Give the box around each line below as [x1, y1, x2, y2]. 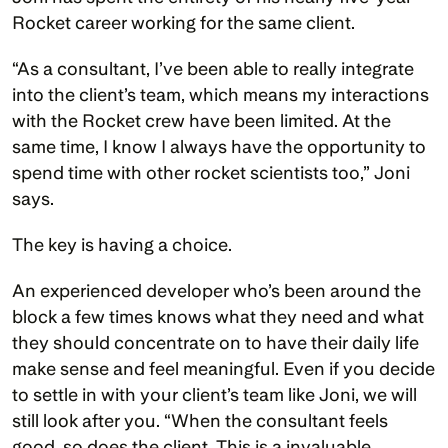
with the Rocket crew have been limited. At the [12, 110, 391, 132]
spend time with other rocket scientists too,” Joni [12, 162, 410, 184]
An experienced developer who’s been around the [12, 280, 421, 302]
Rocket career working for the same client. [12, 12, 355, 34]
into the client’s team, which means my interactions [12, 84, 429, 106]
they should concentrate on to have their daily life [12, 332, 419, 354]
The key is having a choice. [12, 234, 232, 256]
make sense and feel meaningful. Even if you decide [12, 358, 435, 380]
